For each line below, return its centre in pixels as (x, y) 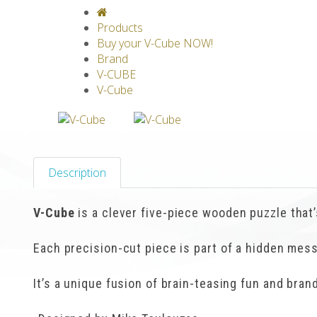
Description (77, 173)
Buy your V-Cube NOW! (155, 43)
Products (120, 28)
